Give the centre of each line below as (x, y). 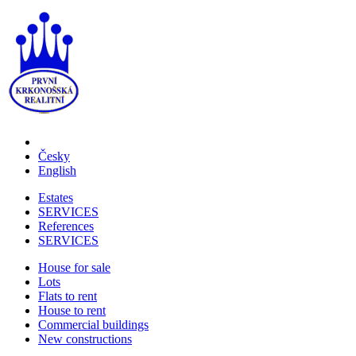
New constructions (85, 339)
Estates (56, 197)
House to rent (72, 310)
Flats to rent (68, 296)
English (57, 170)
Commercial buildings (93, 325)
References (66, 226)
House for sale (74, 267)
